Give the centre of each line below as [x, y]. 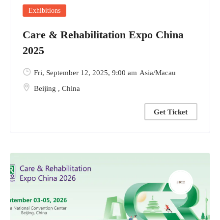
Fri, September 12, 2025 [71, 72]
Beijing [46, 88]
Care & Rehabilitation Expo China [103, 34]
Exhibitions [44, 10]
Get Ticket [171, 112]
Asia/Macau [158, 72]
